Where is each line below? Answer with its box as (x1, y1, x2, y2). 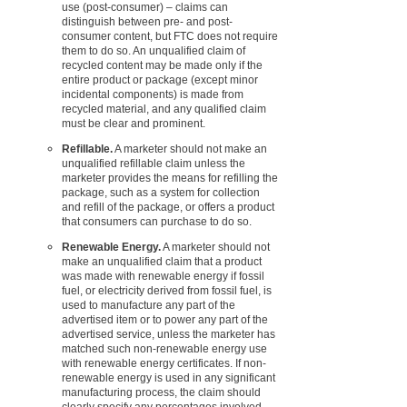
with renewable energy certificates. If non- (62, 356, 266, 370)
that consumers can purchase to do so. (62, 214, 252, 228)
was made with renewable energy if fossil (62, 269, 264, 283)
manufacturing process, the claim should (62, 385, 261, 399)
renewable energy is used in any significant (62, 371, 275, 384)
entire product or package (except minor (62, 73, 258, 86)
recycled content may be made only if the (62, 58, 263, 72)
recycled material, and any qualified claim (62, 102, 266, 115)
